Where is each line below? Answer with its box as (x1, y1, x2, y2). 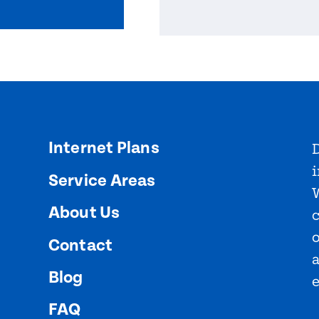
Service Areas (48, 170, 156, 191)
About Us (48, 203, 120, 224)
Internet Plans (48, 138, 159, 159)
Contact (48, 235, 113, 256)
